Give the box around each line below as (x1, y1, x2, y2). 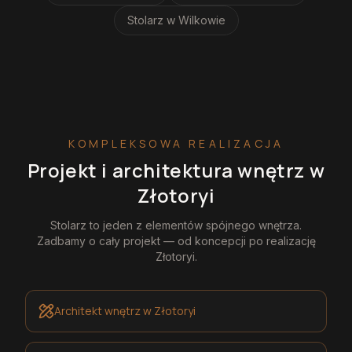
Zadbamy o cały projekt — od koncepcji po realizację (36, 233, 316, 247)
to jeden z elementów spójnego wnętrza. (86, 218, 302, 232)
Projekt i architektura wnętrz (27, 156, 310, 183)
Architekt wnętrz (54, 303, 141, 318)
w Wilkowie (166, 13, 225, 27)
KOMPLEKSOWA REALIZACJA (68, 135, 284, 151)
